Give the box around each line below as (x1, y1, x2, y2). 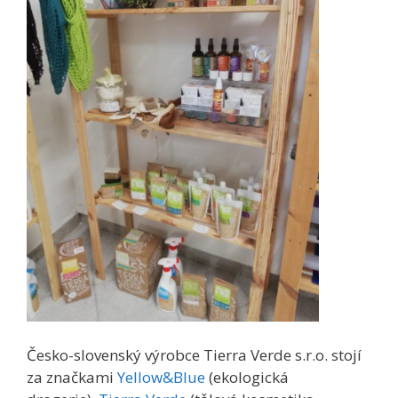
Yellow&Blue (117, 367, 205, 388)
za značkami (27, 367, 117, 388)
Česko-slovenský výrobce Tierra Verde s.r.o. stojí (27, 345, 362, 366)
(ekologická (205, 367, 289, 388)
